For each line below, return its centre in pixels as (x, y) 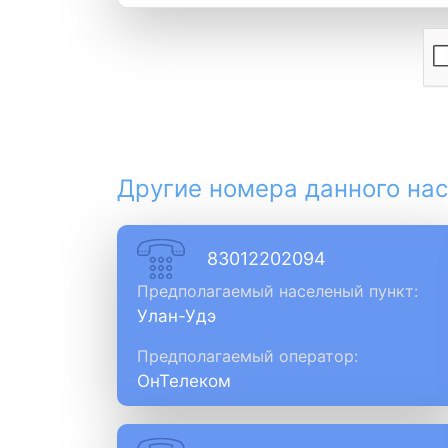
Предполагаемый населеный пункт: (277, 291)
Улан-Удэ (176, 316)
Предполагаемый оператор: (247, 356)
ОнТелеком (184, 381)
